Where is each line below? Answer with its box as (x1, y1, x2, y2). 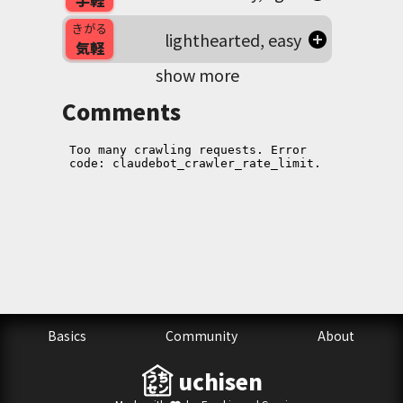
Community (165, 327, 237, 345)
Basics (48, 327, 87, 345)
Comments (62, 95, 181, 128)
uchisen (177, 364, 263, 397)
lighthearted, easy (165, 27, 301, 51)
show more (155, 63, 239, 87)
